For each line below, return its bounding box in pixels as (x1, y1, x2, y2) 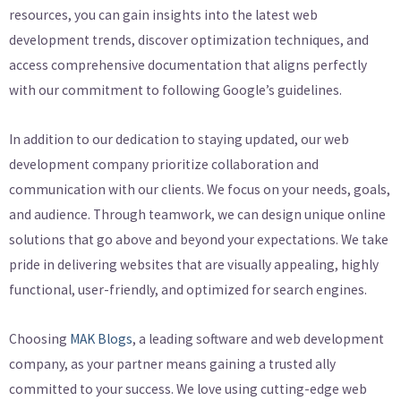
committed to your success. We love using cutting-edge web (9, 380, 367, 397)
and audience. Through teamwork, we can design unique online (9, 205, 386, 223)
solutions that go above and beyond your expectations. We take (9, 230, 388, 248)
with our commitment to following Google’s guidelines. (9, 81, 342, 98)
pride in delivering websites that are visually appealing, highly (9, 255, 379, 273)
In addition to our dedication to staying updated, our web (9, 130, 349, 148)
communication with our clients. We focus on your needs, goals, (9, 180, 390, 198)
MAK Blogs (70, 330, 132, 347)
